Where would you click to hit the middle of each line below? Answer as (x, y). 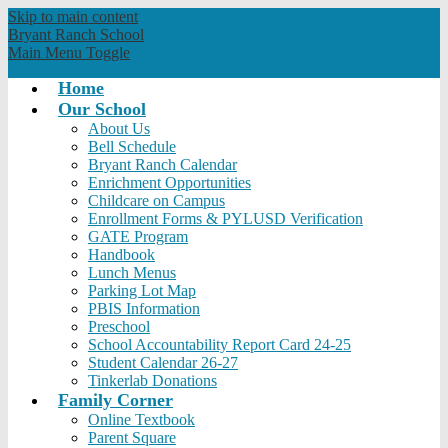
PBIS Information (144, 308)
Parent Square (132, 437)
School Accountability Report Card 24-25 (219, 344)
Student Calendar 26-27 (163, 362)
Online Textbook (141, 419)
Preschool (119, 326)
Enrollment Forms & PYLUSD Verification (225, 218)
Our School (102, 109)
